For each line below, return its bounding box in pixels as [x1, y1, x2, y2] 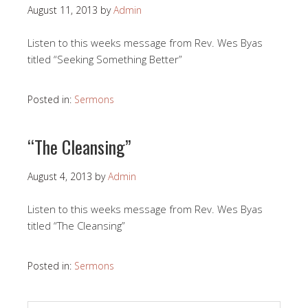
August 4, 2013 [27, 170, 92, 184]
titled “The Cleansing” [27, 219, 125, 233]
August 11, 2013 [27, 3, 98, 17]
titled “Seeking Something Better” [27, 52, 182, 67]
